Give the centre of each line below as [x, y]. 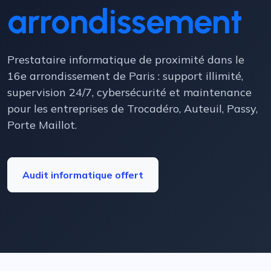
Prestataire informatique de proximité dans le [126, 60]
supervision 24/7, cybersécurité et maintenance [129, 92]
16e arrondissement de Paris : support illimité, [125, 76]
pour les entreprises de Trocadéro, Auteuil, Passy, [132, 109]
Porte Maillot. [42, 125]
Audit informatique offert [83, 175]
